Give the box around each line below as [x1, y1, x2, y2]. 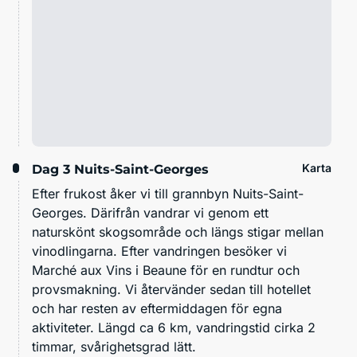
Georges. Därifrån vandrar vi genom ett [32, 205, 269, 222]
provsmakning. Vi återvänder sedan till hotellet [32, 281, 311, 298]
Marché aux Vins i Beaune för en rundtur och [32, 262, 300, 279]
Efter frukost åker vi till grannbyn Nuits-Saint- [32, 186, 304, 202]
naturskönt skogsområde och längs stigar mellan [32, 224, 324, 241]
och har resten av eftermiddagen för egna [32, 300, 282, 317]
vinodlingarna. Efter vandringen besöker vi [32, 243, 287, 260]
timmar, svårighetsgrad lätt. [32, 339, 196, 355]
